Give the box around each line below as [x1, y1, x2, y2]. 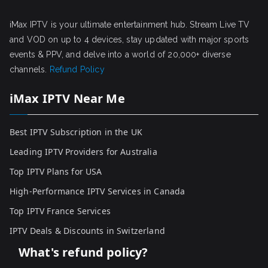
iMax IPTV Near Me [10, 90, 125, 106]
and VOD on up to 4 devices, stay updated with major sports [10, 35, 249, 44]
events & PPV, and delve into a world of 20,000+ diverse [10, 50, 231, 59]
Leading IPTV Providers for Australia [10, 146, 157, 157]
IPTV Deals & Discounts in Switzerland [10, 225, 165, 236]
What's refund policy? [19, 244, 148, 260]
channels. [10, 65, 50, 74]
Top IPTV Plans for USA [10, 166, 102, 177]
